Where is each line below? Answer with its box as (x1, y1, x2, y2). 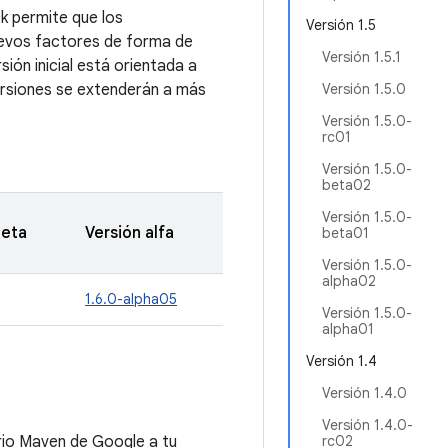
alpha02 (322, 272, 376, 290)
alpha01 (322, 320, 374, 338)
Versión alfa (85, 223, 174, 243)
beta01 (322, 224, 369, 242)
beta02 (322, 176, 371, 194)
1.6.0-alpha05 (85, 290, 177, 308)
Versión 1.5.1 (322, 48, 401, 66)
